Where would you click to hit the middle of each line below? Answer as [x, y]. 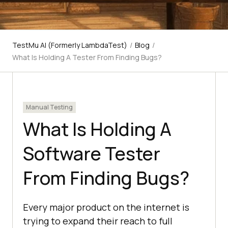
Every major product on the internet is [106, 207]
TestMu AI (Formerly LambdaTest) [70, 45]
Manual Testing [49, 107]
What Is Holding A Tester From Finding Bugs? [87, 58]
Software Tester [92, 154]
